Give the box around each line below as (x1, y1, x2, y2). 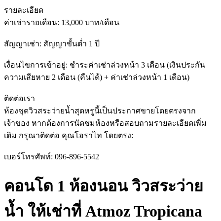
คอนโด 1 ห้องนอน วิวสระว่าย (4, 177, 203, 195)
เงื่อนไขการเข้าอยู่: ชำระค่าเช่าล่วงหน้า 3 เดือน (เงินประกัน (4, 60, 205, 69)
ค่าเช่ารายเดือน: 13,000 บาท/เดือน (4, 18, 119, 27)
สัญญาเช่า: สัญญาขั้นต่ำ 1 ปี (4, 39, 100, 48)
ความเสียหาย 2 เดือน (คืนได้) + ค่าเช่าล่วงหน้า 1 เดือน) (4, 73, 189, 81)
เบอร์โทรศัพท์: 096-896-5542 (4, 152, 99, 161)
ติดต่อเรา (4, 94, 35, 103)
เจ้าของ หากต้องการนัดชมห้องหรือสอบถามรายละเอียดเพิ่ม (4, 118, 207, 127)
